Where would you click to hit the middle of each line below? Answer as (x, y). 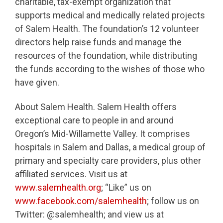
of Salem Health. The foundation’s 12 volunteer (107, 29)
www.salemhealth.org (58, 187)
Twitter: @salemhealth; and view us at (89, 214)
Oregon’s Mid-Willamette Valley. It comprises (103, 133)
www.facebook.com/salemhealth (81, 201)
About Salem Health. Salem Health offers (96, 107)
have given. (37, 83)
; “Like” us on (126, 187)
